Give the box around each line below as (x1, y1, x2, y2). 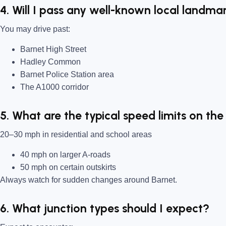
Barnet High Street (20, 44, 86, 53)
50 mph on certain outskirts (20, 162, 116, 172)
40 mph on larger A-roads (20, 150, 110, 159)
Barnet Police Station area (20, 70, 114, 79)
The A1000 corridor (20, 82, 89, 91)
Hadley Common (20, 57, 81, 66)
